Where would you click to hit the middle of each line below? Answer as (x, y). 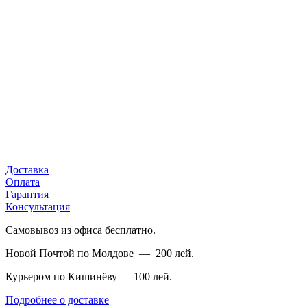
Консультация (38, 206)
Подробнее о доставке (57, 299)
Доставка (27, 169)
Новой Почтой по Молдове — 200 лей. (100, 253)
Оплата (23, 182)
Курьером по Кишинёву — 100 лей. (89, 276)
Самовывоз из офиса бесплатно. (81, 230)
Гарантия (27, 194)
